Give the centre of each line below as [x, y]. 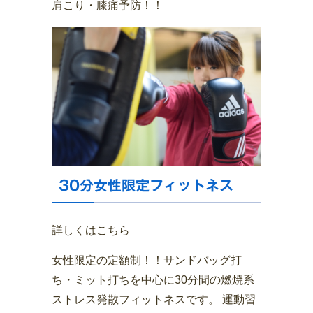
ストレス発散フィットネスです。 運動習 [154, 300]
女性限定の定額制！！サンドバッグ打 [147, 261]
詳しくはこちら [91, 230]
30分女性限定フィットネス [146, 185]
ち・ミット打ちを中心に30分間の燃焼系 [153, 280]
